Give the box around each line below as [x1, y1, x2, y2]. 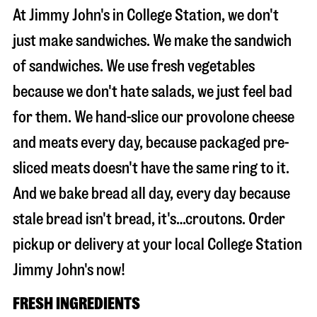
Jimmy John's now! [13, 262, 125, 278]
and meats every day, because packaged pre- [13, 134, 289, 151]
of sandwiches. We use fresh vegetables [13, 58, 255, 74]
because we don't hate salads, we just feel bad [13, 83, 292, 100]
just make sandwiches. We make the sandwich [13, 33, 292, 49]
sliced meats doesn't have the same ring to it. [13, 160, 289, 176]
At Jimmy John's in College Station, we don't [13, 7, 279, 23]
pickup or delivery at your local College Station [13, 236, 302, 253]
